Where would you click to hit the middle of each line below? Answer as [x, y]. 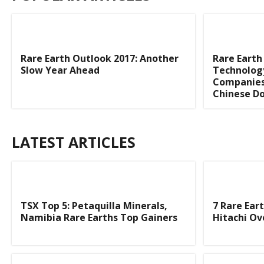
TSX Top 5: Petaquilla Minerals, [94, 206]
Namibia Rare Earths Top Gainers [99, 217]
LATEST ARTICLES [74, 142]
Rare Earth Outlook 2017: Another [100, 58]
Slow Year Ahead [60, 70]
